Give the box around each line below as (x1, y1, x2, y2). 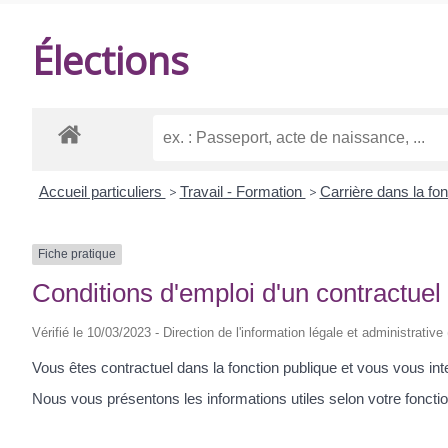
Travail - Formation (179, 183, 306, 201)
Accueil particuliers (38, 183, 166, 201)
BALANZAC (56, 75, 126, 100)
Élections (32, 33, 189, 86)
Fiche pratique (38, 247, 116, 262)
